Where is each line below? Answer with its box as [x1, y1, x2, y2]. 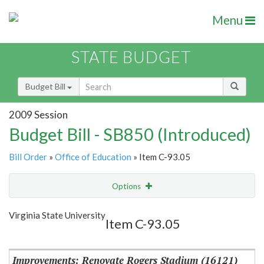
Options [112, 181, 143, 192]
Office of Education [55, 151, 131, 163]
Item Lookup [12, 230, 58, 240]
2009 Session [9, 108, 68, 121]
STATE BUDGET [71, 47, 191, 67]
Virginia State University [9, 210, 105, 221]
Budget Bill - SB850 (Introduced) [9, 124, 251, 145]
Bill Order [9, 151, 47, 163]
